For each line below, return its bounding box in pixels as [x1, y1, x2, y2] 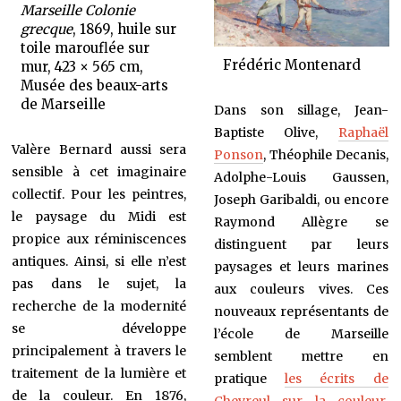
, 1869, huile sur [73, 20, 177, 38]
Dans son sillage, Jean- [213, 102, 388, 119]
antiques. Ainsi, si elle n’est [12, 252, 187, 269]
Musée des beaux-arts [21, 76, 170, 94]
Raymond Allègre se [213, 214, 388, 231]
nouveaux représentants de [213, 303, 388, 320]
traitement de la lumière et [12, 364, 187, 381]
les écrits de [284, 371, 388, 388]
